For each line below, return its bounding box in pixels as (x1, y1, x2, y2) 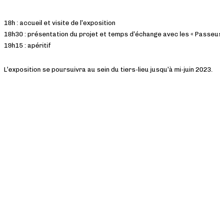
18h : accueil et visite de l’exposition (4, 19, 115, 27)
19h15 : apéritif (4, 42, 51, 50)
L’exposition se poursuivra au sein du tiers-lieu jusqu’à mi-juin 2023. (4, 66, 213, 74)
